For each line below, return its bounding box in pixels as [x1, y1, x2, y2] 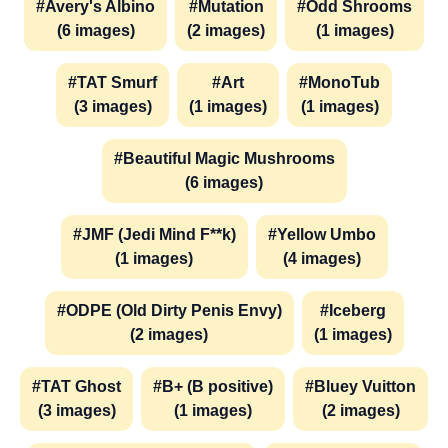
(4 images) [282, 250, 361, 268]
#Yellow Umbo [267, 226, 376, 244]
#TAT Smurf [68, 74, 157, 92]
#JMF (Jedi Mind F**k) [72, 226, 236, 244]
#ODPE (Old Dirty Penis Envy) [56, 302, 282, 320]
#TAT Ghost [32, 378, 121, 396]
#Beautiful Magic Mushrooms [113, 150, 335, 168]
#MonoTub [299, 74, 380, 92]
